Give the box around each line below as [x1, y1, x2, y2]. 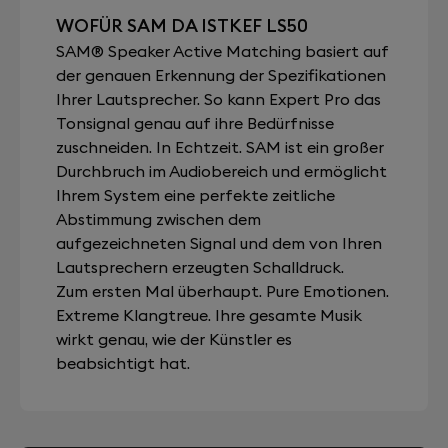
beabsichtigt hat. [56, 353, 190, 373]
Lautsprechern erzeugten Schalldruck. [56, 257, 344, 277]
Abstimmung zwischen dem [56, 209, 261, 229]
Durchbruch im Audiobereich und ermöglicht [56, 161, 387, 181]
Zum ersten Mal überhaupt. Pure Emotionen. [56, 281, 389, 301]
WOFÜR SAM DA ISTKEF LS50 [56, 14, 308, 37]
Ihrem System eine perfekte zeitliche [56, 185, 335, 205]
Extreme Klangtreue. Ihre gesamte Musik [56, 305, 362, 325]
